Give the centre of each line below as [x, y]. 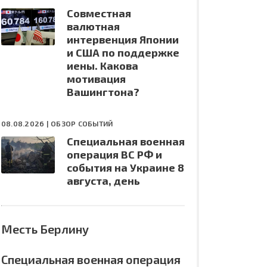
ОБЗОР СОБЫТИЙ [82, 123]
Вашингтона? [103, 92]
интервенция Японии [123, 39]
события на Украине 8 [125, 167]
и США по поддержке [123, 52]
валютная [93, 26]
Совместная [99, 13]
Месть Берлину [45, 229]
